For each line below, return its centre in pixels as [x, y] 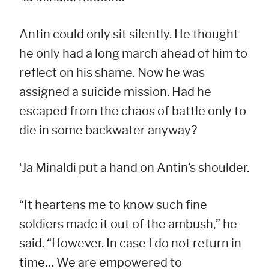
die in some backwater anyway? [108, 131]
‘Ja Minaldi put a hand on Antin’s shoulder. [134, 168]
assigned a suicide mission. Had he [115, 92]
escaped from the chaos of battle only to [133, 111]
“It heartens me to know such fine [113, 205]
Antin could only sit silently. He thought [129, 35]
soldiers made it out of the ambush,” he [128, 224]
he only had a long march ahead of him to [133, 54]
